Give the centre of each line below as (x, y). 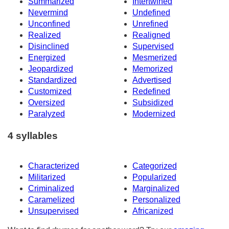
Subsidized (153, 103)
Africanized (153, 211)
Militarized (47, 177)
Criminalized (51, 188)
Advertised (152, 80)
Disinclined (49, 47)
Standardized (52, 80)
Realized (44, 35)
